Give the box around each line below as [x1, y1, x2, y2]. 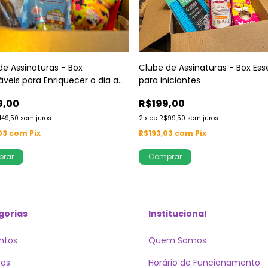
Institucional [148, 208, 206, 220]
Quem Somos [148, 234, 206, 246]
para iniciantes [139, 74, 200, 86]
